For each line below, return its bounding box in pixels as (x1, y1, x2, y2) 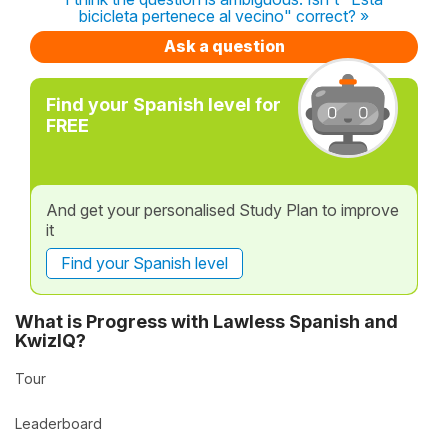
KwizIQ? (15, 329, 86, 351)
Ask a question (163, 36, 285, 56)
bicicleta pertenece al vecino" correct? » (79, 6, 369, 26)
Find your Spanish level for (46, 94, 281, 115)
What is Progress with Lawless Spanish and (15, 310, 398, 332)
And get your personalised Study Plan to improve (46, 200, 399, 220)
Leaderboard (15, 414, 102, 432)
